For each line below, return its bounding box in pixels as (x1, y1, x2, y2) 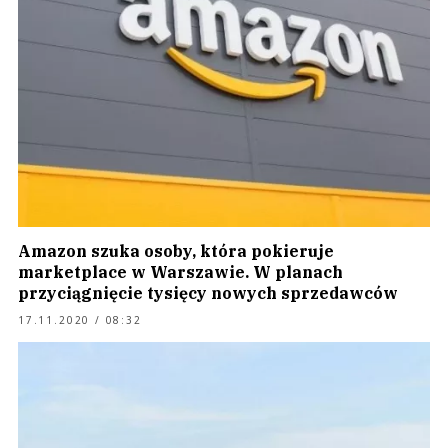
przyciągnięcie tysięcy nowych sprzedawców (18, 283, 398, 303)
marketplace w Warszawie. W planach (18, 262, 343, 282)
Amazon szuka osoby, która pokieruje (18, 241, 334, 261)
